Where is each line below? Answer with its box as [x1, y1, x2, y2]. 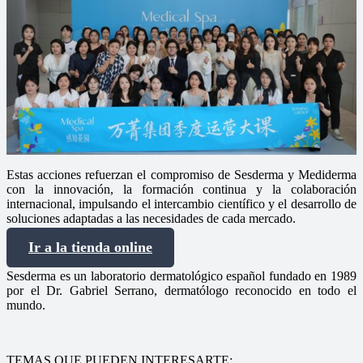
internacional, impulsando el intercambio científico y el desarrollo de [6, 197, 357, 211]
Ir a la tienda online [28, 239, 152, 256]
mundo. [6, 298, 45, 313]
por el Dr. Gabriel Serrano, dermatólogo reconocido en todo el [6, 284, 357, 298]
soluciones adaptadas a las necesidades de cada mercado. [6, 211, 296, 226]
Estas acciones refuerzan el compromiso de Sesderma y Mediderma [6, 168, 357, 182]
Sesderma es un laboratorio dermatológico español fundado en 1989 [6, 269, 357, 284]
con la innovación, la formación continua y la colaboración [6, 182, 357, 197]
